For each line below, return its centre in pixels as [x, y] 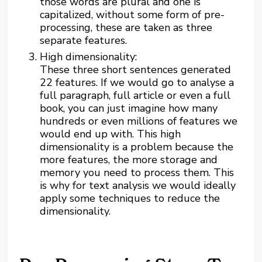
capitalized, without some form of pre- [132, 14]
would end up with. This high [111, 134]
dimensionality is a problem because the [137, 146]
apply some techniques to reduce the [130, 198]
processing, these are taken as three [126, 27]
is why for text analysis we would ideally [138, 185]
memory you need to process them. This [137, 172]
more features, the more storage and [129, 159]
